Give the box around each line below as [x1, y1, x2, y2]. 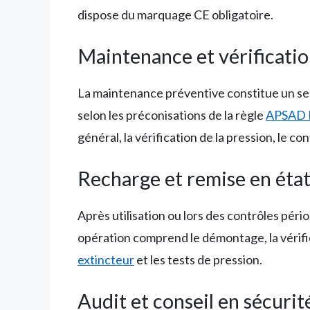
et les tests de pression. [134, 252, 262, 268]
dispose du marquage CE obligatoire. [77, 7, 273, 23]
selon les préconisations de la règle [77, 107, 266, 123]
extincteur [77, 252, 134, 268]
